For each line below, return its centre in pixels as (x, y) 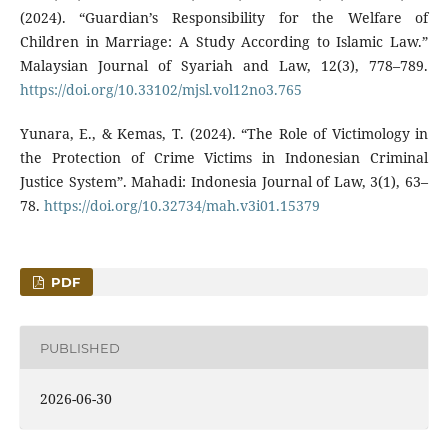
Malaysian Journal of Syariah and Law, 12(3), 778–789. (224, 66)
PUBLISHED (79, 347)
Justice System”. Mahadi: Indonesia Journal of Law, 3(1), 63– (224, 182)
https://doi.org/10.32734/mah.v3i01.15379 (181, 206)
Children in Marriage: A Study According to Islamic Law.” (224, 42)
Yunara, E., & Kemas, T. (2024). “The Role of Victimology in (224, 134)
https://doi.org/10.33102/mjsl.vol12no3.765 (160, 90)
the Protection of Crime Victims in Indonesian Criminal (224, 158)
